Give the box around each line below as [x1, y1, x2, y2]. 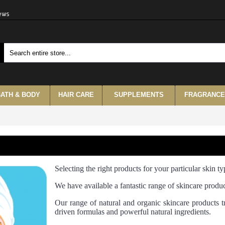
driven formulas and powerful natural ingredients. [55, 207, 211, 216]
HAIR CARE [58, 91, 94, 98]
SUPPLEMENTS [114, 91, 164, 98]
